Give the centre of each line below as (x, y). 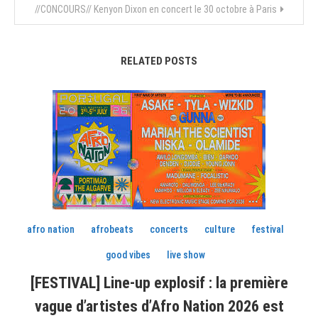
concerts (169, 229)
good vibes (128, 254)
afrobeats (113, 229)
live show (186, 254)
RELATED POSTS (159, 61)
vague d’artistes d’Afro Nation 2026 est (159, 306)
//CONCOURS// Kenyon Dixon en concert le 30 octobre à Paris (155, 9)
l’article (46, 19)
